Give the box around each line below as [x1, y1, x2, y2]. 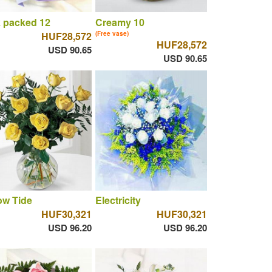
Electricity [95, 193, 141, 208]
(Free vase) [95, 29, 129, 38]
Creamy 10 [95, 15, 144, 29]
